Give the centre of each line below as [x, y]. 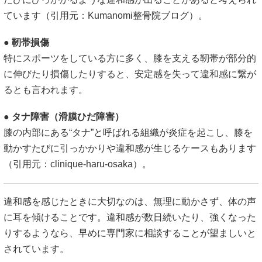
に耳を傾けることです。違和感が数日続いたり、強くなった [130, 218]
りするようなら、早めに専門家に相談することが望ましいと [130, 233]
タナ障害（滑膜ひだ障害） [68, 117]
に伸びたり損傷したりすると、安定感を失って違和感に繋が [130, 74]
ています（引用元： [46, 15]
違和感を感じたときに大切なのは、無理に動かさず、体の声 [130, 202]
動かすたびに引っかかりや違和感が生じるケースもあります [130, 149]
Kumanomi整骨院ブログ [138, 15]
